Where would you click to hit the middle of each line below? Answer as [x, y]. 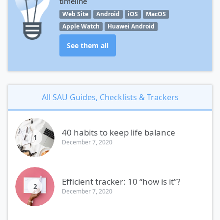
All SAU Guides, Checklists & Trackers [110, 97]
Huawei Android [131, 26]
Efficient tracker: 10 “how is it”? [121, 181]
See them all [88, 45]
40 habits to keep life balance [119, 132]
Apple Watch [81, 26]
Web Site [75, 14]
